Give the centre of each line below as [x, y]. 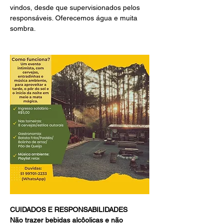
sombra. [23, 29]
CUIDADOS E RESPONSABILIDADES [69, 210]
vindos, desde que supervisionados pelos [76, 8]
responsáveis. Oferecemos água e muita [75, 18]
